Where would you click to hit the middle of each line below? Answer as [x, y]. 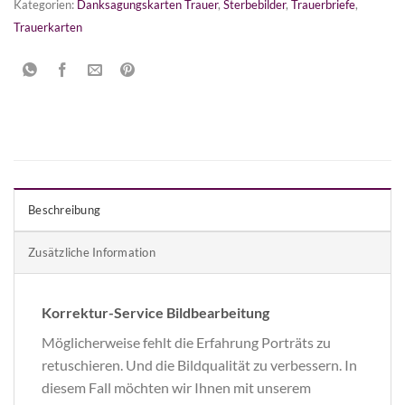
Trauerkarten [48, 27]
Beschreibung [65, 209]
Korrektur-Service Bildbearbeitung [155, 312]
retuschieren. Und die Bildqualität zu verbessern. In [199, 364]
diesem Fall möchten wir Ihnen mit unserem [176, 387]
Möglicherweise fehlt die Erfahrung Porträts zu [186, 342]
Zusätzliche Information [92, 252]
